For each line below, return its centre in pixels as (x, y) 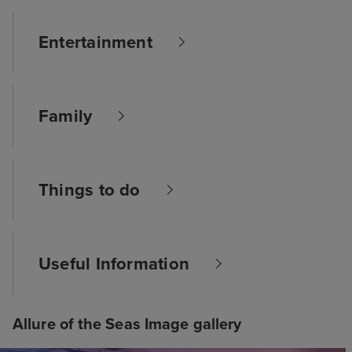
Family (66, 116)
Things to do (90, 190)
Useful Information (114, 264)
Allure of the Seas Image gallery (127, 324)
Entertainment (95, 42)
